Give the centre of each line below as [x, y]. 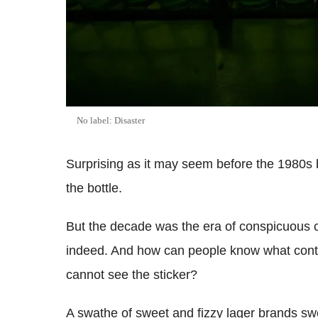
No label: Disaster [111, 120]
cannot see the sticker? [132, 274]
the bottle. [94, 188]
